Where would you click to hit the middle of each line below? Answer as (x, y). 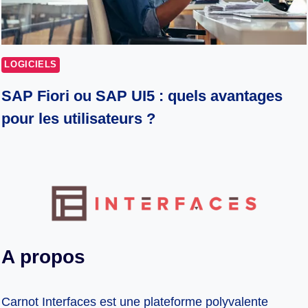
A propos (44, 257)
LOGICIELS (31, 65)
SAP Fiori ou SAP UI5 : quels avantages (142, 96)
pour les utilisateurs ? (79, 118)
